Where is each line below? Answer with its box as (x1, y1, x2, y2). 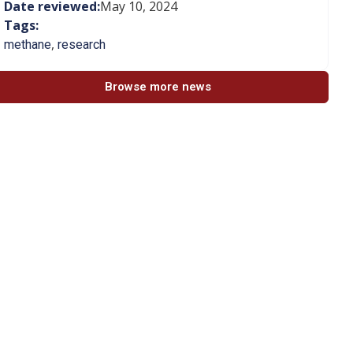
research (58, 37, 106, 52)
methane (4, 37, 51, 52)
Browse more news (105, 80, 212, 94)
